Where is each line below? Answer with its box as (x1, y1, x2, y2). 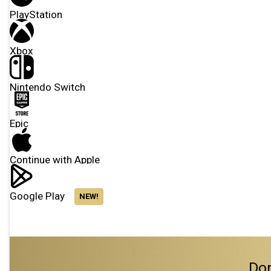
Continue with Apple (10, 153, 100, 166)
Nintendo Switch (10, 80, 85, 93)
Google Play (10, 189, 65, 202)
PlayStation (10, 8, 62, 21)
